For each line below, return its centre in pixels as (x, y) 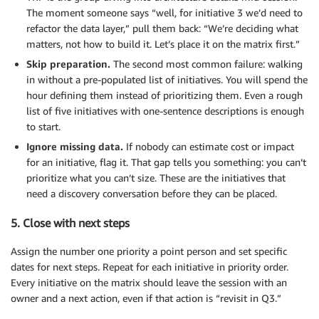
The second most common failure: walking (206, 64)
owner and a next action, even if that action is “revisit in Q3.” (146, 298)
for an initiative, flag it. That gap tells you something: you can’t (166, 162)
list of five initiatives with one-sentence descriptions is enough (165, 111)
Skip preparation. (68, 64)
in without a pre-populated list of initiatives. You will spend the (167, 80)
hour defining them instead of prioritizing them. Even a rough (164, 95)
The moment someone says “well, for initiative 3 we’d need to (164, 13)
